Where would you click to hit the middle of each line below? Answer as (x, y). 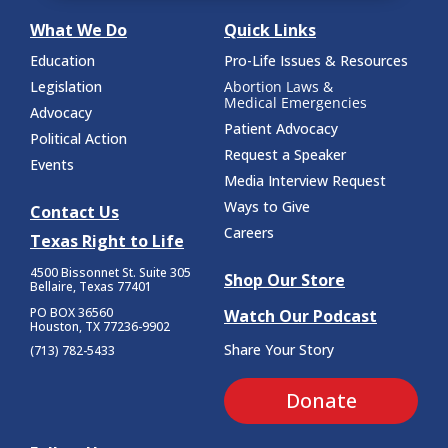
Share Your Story (279, 349)
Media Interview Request (305, 180)
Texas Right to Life (107, 240)
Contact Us (74, 211)
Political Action (78, 138)
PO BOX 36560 (71, 312)
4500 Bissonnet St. (84, 272)
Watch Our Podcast (300, 315)
